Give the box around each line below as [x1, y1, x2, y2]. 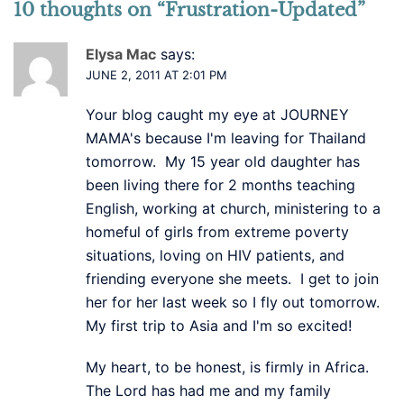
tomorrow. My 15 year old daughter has [86, 151, 360, 170]
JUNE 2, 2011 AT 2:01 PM [86, 67, 227, 82]
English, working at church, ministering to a [86, 198, 381, 217]
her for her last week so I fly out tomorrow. [86, 292, 384, 311]
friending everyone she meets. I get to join [86, 269, 379, 288]
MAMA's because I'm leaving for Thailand [86, 128, 366, 147]
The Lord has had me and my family [86, 381, 331, 399]
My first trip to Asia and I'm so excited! [86, 316, 352, 335]
